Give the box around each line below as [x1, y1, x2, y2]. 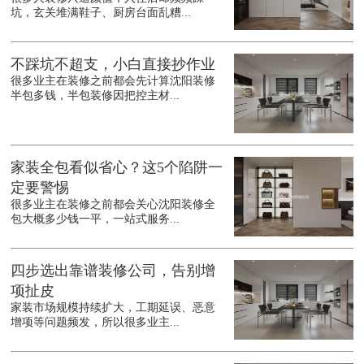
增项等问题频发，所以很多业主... [11, 316, 180, 329]
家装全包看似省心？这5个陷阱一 [11, 159, 223, 176]
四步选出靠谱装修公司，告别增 [11, 262, 216, 279]
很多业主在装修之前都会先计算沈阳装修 [11, 75, 216, 88]
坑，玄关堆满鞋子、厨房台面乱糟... [11, 6, 192, 19]
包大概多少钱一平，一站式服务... [11, 213, 180, 226]
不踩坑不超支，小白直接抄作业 [11, 56, 216, 73]
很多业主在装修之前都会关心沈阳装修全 [11, 198, 216, 211]
